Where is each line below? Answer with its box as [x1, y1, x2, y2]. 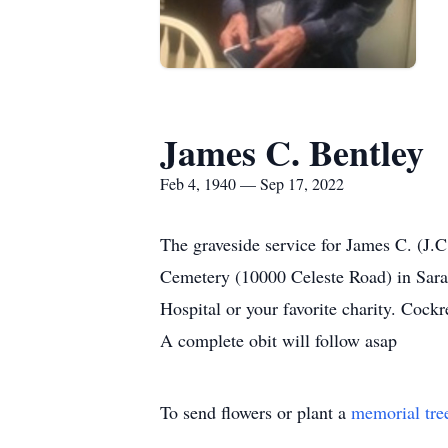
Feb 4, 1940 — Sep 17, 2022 [160, 173, 344, 194]
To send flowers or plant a [160, 400, 351, 424]
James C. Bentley [160, 126, 424, 178]
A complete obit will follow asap [160, 328, 397, 352]
